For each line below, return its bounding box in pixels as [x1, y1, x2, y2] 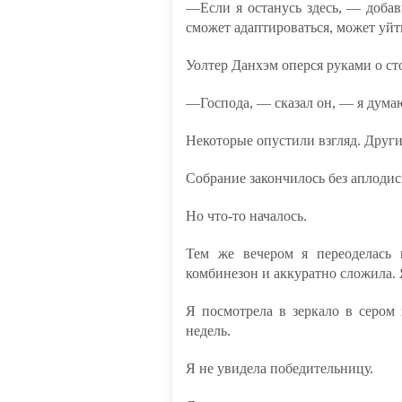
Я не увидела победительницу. [186, 361, 373, 376]
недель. [186, 323, 231, 338]
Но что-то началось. [186, 208, 307, 223]
